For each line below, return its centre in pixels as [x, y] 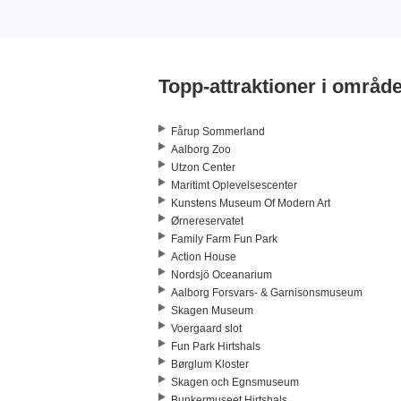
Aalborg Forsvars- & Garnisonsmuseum [267, 293]
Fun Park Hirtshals [216, 347]
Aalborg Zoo [201, 150]
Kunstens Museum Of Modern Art [251, 204]
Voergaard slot [206, 329]
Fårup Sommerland [218, 132]
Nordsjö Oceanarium [222, 275]
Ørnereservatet [207, 222]
